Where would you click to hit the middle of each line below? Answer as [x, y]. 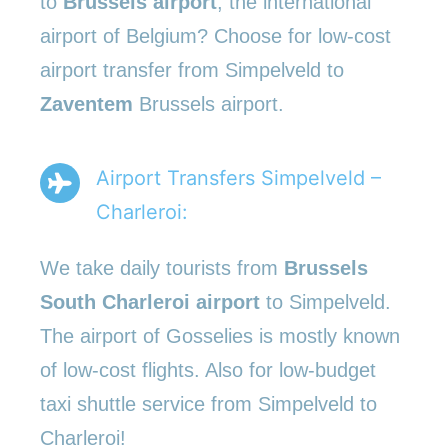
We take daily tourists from [162, 267]
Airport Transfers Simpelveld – [238, 177]
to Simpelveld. [325, 301]
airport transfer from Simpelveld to [192, 69]
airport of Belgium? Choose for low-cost [215, 35]
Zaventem [86, 103]
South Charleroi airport [150, 301]
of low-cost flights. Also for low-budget [208, 369]
